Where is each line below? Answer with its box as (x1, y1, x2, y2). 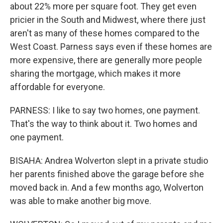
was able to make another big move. (10, 196, 151, 206)
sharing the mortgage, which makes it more (10, 68, 181, 79)
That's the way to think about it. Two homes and (10, 118, 197, 129)
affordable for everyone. (10, 82, 105, 92)
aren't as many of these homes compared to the (10, 28, 200, 38)
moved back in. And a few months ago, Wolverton (10, 182, 204, 193)
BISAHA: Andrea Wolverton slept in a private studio (10, 155, 208, 166)
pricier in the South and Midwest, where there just (10, 14, 206, 25)
